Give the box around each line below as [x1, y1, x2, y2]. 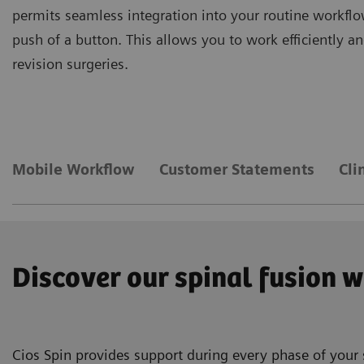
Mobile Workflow [12, 160, 135, 178]
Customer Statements [159, 160, 314, 178]
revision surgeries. [12, 54, 128, 72]
